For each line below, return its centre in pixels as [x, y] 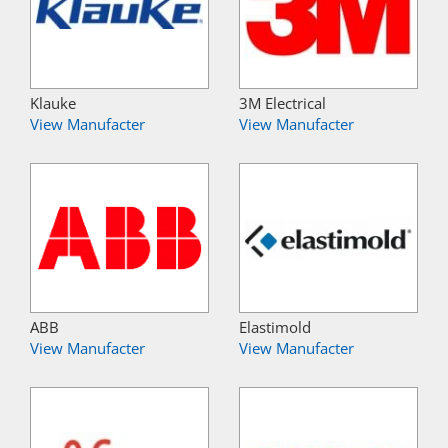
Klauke [53, 103]
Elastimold [275, 327]
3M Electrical [282, 103]
